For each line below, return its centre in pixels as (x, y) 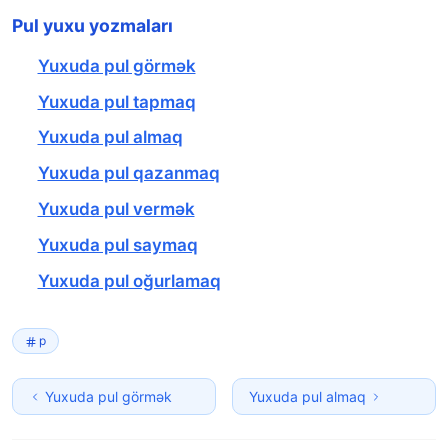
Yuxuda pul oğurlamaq (129, 281)
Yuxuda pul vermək (116, 209)
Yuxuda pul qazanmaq (128, 173)
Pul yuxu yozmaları (92, 25)
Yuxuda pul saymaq (117, 245)
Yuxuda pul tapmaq (116, 101)
